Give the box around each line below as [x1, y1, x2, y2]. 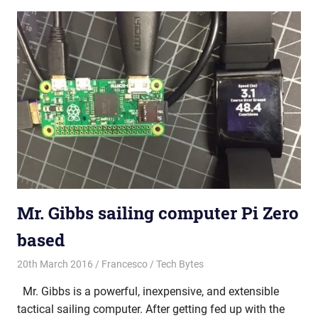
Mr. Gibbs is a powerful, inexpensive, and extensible [17, 284, 279, 298]
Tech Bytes [155, 258, 204, 270]
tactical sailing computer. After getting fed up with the [17, 302, 285, 316]
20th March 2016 [17, 258, 93, 270]
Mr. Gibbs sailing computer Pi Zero [17, 202, 299, 224]
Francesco [101, 258, 148, 270]
